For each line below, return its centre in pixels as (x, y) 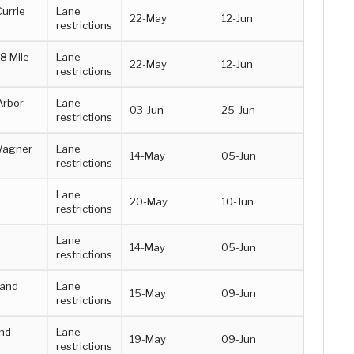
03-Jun (147, 109)
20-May (149, 201)
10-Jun (238, 201)
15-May (148, 293)
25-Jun (239, 109)
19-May (148, 339)
